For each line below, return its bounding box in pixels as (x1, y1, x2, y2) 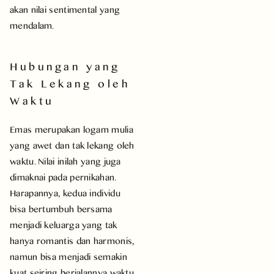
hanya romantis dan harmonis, (10, 233, 135, 248)
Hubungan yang (10, 57, 120, 75)
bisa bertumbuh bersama (10, 201, 113, 216)
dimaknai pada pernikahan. (10, 169, 116, 184)
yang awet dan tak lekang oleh (10, 138, 135, 152)
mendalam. (10, 18, 54, 32)
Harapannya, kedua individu (10, 185, 120, 200)
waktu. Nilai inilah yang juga (10, 154, 121, 168)
